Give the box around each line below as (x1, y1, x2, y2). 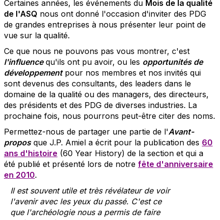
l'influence (4, 57, 43, 67)
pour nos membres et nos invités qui (62, 68, 201, 78)
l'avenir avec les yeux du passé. (10, 196, 131, 206)
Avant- (168, 127, 194, 137)
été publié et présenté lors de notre (4, 159, 138, 169)
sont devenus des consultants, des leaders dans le (4, 79, 191, 88)
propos (4, 137, 31, 147)
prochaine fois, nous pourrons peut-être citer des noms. (4, 111, 215, 121)
